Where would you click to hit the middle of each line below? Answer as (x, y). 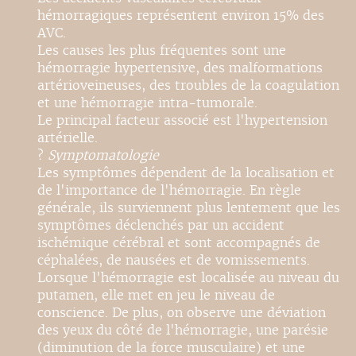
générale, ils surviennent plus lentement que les (189, 208)
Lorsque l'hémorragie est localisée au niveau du (188, 278)
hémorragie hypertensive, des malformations (180, 68)
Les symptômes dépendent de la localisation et (186, 173)
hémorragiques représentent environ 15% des (181, 15)
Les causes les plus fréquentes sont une (162, 50)
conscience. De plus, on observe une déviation (182, 313)
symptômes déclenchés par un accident (161, 225)
